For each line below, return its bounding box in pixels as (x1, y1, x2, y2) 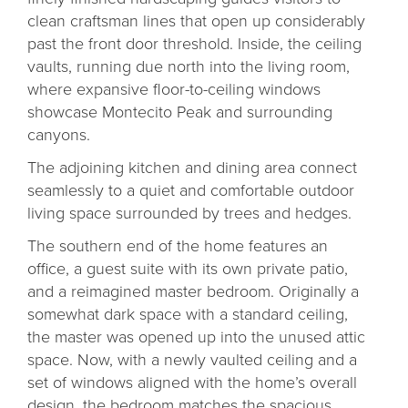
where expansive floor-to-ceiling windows (27, 76, 321, 101)
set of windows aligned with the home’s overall (27, 370, 357, 394)
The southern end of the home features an (27, 233, 328, 258)
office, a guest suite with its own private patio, (27, 256, 348, 280)
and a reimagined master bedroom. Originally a (27, 279, 359, 303)
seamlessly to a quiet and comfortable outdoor (27, 178, 354, 202)
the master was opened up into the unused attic (27, 324, 365, 349)
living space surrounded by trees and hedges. (27, 200, 361, 225)
